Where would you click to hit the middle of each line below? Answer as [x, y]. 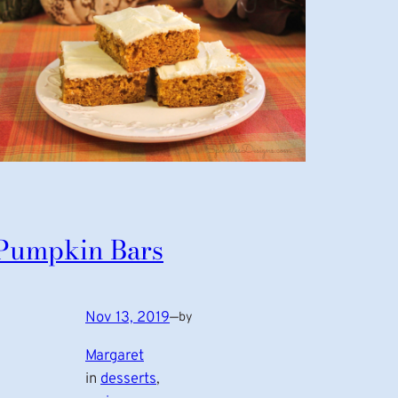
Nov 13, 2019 [127, 317]
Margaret [115, 355]
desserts [128, 378]
